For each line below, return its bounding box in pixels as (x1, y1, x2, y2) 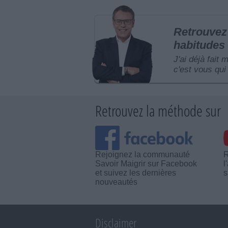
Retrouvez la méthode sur (95, 101, 221, 121)
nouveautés (95, 178, 138, 187)
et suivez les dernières (95, 168, 177, 178)
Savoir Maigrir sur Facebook (95, 159, 197, 168)
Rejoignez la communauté (95, 150, 190, 159)
